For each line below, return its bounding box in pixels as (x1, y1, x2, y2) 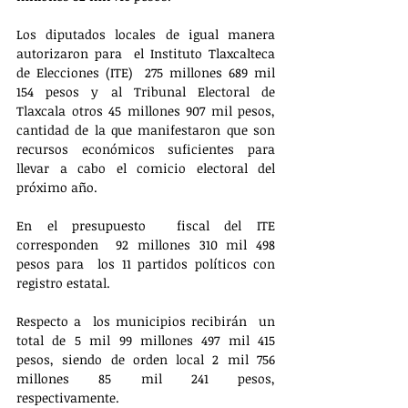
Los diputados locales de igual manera (16, 25, 275, 43)
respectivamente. (16, 388, 119, 406)
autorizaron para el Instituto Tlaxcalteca (16, 44, 275, 62)
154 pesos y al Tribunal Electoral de (16, 82, 275, 100)
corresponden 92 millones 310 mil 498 (16, 235, 275, 253)
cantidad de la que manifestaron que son (16, 120, 275, 138)
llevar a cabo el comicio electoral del (16, 158, 275, 177)
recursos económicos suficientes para (16, 139, 275, 158)
